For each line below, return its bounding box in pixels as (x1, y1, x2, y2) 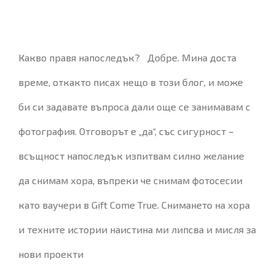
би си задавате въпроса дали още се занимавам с (18, 101, 250, 112)
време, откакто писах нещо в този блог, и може (18, 76, 243, 88)
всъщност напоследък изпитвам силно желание (18, 150, 244, 161)
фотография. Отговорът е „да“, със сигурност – (18, 125, 234, 137)
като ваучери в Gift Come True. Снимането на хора (18, 199, 250, 211)
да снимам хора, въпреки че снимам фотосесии (18, 174, 242, 186)
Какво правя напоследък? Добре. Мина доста (18, 52, 236, 63)
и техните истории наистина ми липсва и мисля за (18, 223, 256, 235)
